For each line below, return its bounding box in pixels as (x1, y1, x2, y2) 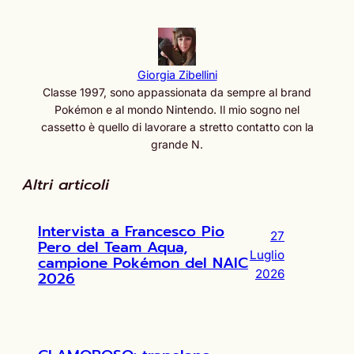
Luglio (250, 247, 284, 262)
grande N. (151, 137, 203, 152)
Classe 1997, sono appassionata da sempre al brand (43, 85, 311, 100)
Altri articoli (22, 174, 109, 197)
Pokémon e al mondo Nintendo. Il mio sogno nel (55, 103, 299, 117)
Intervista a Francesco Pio (38, 220, 224, 243)
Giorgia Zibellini (137, 68, 217, 82)
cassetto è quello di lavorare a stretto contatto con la (40, 120, 314, 134)
